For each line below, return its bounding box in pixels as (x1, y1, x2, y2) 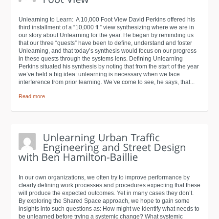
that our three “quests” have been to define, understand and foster (19, 40, 192, 46)
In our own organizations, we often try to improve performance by (19, 174, 190, 181)
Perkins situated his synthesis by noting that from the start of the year (19, 63, 199, 70)
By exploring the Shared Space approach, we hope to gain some (19, 197, 190, 204)
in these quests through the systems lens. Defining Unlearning (19, 55, 183, 62)
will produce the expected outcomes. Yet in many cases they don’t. (19, 190, 194, 197)
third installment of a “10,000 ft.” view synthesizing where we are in (19, 24, 194, 31)
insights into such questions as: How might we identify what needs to (19, 205, 199, 212)
